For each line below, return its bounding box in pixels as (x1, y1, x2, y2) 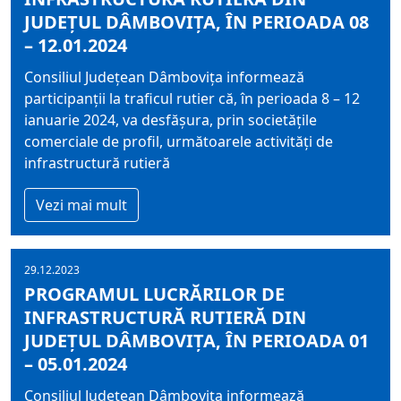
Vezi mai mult (36, 195, 127, 215)
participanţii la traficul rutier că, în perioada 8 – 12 (24, 89, 360, 108)
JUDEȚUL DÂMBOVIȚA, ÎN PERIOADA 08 (24, 10, 369, 34)
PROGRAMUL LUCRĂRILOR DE (24, 282, 285, 306)
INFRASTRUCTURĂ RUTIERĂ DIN (24, 305, 306, 329)
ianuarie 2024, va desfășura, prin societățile (24, 110, 317, 130)
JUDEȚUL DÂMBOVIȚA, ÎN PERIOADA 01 (24, 328, 369, 353)
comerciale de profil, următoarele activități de (24, 132, 333, 151)
